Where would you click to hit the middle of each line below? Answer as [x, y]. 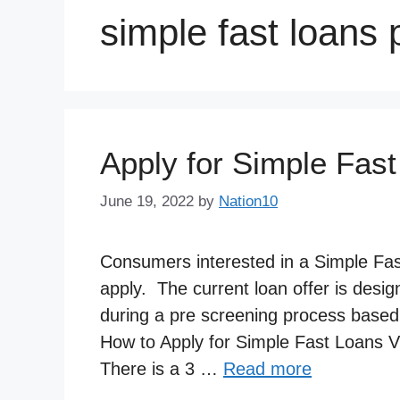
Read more [267, 368]
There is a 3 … [162, 368]
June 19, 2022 [147, 201]
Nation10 [248, 201]
